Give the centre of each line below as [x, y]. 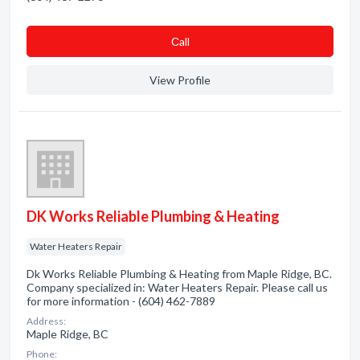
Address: [46, 321]
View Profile [180, 80]
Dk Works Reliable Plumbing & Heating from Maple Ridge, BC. [179, 274]
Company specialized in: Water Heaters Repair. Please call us [177, 287]
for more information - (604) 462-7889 [121, 301]
